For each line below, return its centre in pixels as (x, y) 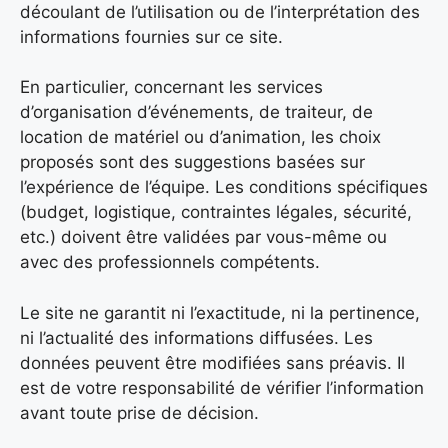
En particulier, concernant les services (171, 87)
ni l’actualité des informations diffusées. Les (196, 337)
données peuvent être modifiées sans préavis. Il (212, 362)
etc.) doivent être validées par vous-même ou (203, 237)
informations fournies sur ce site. (151, 36)
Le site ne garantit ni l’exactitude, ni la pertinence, (220, 312)
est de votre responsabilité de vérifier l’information (222, 387)
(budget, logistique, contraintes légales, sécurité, (216, 212)
